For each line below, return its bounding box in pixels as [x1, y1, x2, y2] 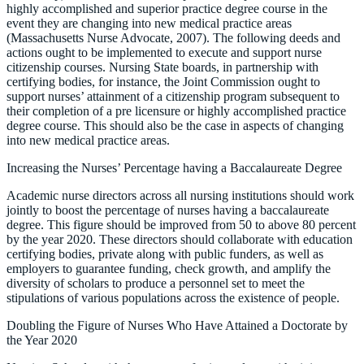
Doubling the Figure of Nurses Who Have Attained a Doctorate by [6, 318, 348, 332]
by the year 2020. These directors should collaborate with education [6, 232, 353, 246]
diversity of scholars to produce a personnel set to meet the [6, 275, 305, 290]
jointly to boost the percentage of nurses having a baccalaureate [6, 202, 329, 217]
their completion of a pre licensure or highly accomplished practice [6, 103, 346, 118]
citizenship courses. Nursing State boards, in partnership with [6, 59, 318, 74]
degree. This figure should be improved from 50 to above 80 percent [6, 217, 356, 232]
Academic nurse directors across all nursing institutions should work [6, 188, 354, 202]
